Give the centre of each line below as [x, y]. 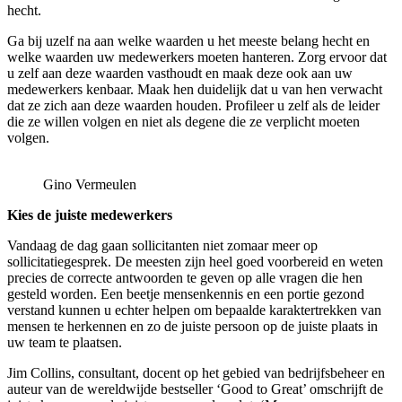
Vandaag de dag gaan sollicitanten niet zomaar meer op [162, 245]
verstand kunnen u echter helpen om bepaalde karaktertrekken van [194, 310]
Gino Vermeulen [90, 184]
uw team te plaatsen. [65, 342]
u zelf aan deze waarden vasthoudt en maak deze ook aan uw [180, 73]
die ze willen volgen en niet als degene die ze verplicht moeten [184, 121]
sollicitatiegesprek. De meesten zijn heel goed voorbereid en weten [195, 261]
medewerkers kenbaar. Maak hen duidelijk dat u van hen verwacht [195, 89]
